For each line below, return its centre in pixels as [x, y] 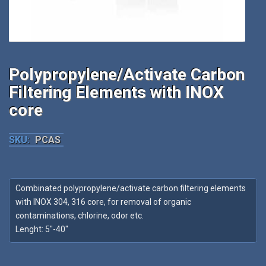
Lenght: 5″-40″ [42, 229]
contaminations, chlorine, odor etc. [80, 216]
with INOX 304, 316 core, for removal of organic [103, 202]
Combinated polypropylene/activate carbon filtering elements [131, 189]
